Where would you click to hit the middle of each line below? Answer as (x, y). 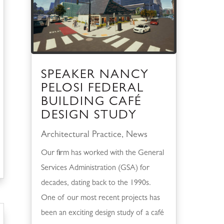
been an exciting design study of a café (102, 213)
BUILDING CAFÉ (91, 102)
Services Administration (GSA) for (95, 168)
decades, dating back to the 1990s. (96, 183)
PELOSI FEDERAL (92, 89)
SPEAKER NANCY (95, 75)
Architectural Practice (81, 135)
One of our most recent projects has (100, 198)
